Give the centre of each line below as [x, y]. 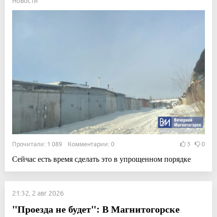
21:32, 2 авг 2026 [38, 193]
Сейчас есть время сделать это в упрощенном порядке [101, 159]
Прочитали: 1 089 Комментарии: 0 [63, 144]
